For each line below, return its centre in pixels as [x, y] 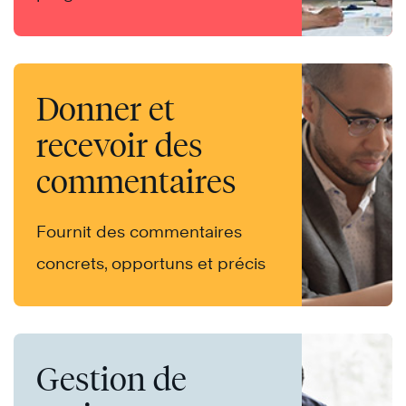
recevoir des [120, 145]
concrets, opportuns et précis [151, 264]
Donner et [106, 109]
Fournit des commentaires [139, 232]
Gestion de [111, 379]
